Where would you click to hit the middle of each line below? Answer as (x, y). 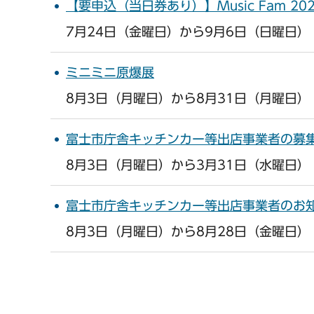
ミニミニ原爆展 (110, 73)
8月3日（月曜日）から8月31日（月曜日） (188, 98)
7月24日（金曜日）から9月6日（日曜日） (188, 32)
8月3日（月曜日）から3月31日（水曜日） (188, 165)
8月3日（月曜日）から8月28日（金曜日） (188, 232)
